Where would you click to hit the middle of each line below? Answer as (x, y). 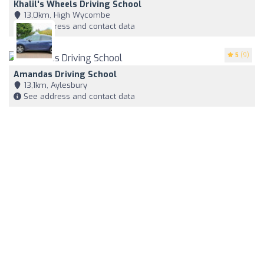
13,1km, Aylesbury (54, 85)
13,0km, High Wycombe (66, 15)
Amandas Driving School (65, 74)
